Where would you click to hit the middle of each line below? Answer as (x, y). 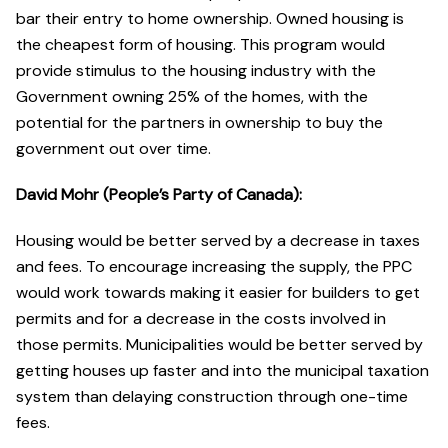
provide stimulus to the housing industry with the (196, 71)
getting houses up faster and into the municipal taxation (222, 371)
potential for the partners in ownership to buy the (199, 123)
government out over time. (113, 149)
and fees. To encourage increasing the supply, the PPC (214, 267)
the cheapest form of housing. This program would (200, 45)
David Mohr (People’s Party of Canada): (159, 195)
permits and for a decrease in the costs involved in (201, 319)
